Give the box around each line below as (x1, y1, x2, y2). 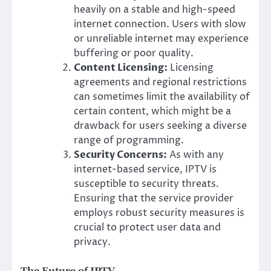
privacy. (74, 235, 111, 249)
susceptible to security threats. (74, 177, 219, 191)
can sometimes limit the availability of (74, 90, 250, 103)
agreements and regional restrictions (74, 75, 247, 89)
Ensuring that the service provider (74, 191, 233, 205)
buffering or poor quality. (74, 46, 194, 60)
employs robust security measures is (74, 206, 244, 220)
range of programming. (74, 133, 184, 147)
